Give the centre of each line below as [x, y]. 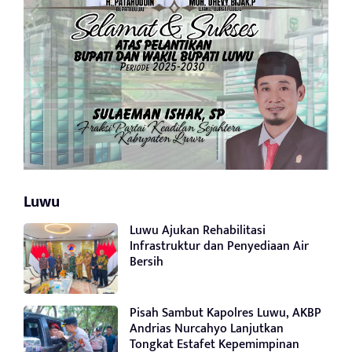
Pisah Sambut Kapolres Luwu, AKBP [225, 313]
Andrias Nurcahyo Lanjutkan [207, 328]
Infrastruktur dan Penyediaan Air [219, 246]
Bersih [147, 262]
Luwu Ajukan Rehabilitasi [198, 230]
